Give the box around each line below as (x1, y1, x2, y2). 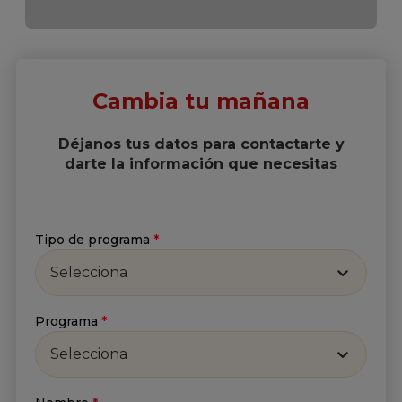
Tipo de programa (35, 232, 150, 249)
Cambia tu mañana (92, 88, 310, 115)
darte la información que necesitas (65, 154, 337, 172)
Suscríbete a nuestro (79, 368, 367, 399)
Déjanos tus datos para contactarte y (57, 135, 345, 153)
